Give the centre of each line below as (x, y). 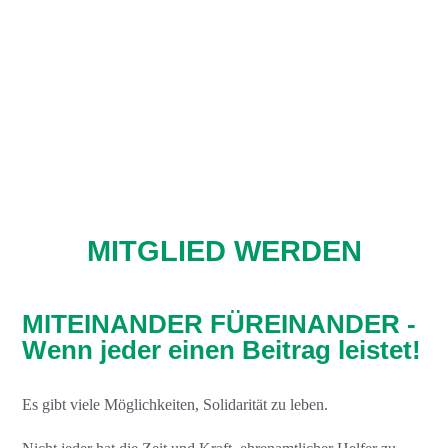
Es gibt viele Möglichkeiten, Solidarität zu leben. (175, 404)
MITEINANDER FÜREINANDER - (219, 324)
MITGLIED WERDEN (224, 251)
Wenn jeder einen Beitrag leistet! (221, 350)
